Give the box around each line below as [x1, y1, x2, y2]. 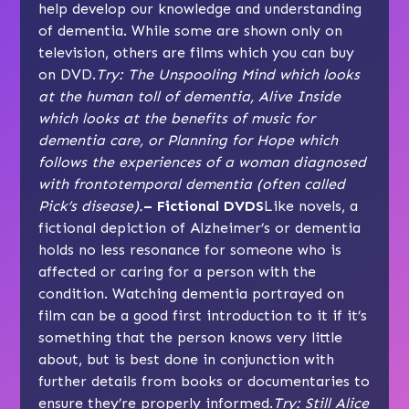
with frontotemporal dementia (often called [38, 175, 346, 194]
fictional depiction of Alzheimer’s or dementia [38, 219, 362, 237]
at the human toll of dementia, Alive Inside [38, 88, 341, 106]
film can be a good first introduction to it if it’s [38, 307, 368, 325]
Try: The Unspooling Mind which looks [96, 66, 361, 84]
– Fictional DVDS [143, 197, 265, 215]
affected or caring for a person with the [38, 263, 317, 281]
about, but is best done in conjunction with [38, 351, 335, 369]
